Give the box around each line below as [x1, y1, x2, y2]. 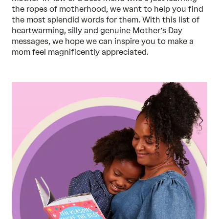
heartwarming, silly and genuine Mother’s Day [12, 26, 182, 35]
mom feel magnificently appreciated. [12, 47, 149, 57]
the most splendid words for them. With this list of [12, 15, 199, 24]
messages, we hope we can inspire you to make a [12, 37, 194, 46]
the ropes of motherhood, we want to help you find [12, 4, 203, 14]
